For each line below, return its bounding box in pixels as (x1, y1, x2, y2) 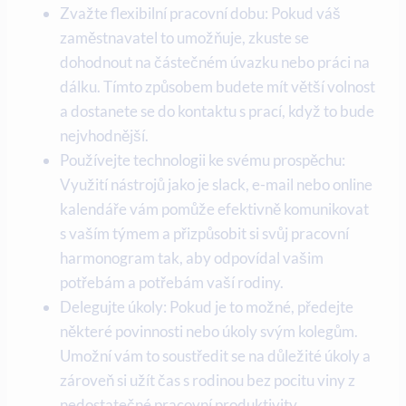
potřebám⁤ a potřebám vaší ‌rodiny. (60, 272, 284, 292)
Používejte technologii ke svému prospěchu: (60, 150, 345, 169)
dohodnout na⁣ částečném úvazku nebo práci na (60, 52, 370, 72)
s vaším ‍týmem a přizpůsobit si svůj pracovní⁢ (60, 223, 349, 243)
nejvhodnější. (60, 125, 149, 145)
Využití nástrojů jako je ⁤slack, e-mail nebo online (60, 174, 372, 194)
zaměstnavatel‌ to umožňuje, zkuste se (60, 27, 309, 47)
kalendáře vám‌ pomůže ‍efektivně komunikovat (60, 198, 369, 218)
